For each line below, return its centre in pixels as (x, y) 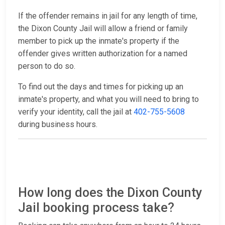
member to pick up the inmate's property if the (99, 41)
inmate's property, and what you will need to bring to (108, 99)
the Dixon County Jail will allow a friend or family (103, 29)
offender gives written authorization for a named (103, 54)
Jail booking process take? (96, 208)
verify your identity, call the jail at (76, 112)
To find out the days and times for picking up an (101, 87)
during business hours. (58, 125)
